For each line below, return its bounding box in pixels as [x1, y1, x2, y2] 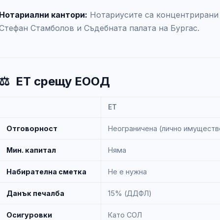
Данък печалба [6, 189, 64, 197]
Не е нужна [108, 167, 147, 176]
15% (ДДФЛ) [108, 189, 152, 197]
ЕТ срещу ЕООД [16, 74, 110, 88]
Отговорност [6, 124, 57, 133]
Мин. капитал [6, 146, 56, 154]
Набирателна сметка [6, 167, 86, 176]
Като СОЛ [108, 211, 142, 219]
